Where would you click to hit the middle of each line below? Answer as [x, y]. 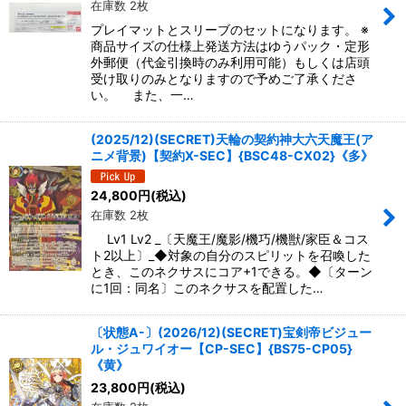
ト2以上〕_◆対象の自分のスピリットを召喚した [231, 255]
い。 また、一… [142, 95]
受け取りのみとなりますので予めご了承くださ [224, 79]
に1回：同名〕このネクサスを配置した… [207, 287]
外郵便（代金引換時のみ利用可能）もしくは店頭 [230, 63]
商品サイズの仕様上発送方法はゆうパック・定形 [230, 46]
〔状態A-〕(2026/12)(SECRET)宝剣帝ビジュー [231, 332]
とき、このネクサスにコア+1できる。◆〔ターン [232, 271]
